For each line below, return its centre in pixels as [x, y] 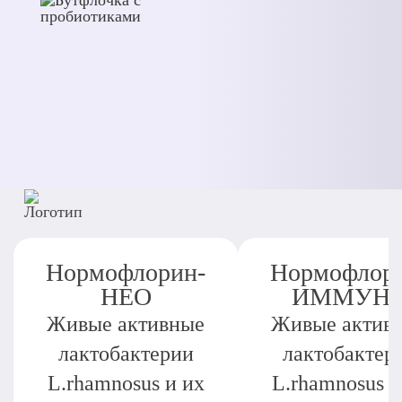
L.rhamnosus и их [126, 383]
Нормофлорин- [126, 272]
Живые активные [126, 323]
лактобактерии [126, 353]
